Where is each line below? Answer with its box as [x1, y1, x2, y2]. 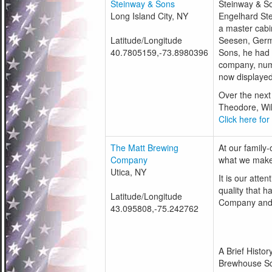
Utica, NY [110, 166, 147, 178]
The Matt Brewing [110, 141, 179, 154]
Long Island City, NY [110, 10, 189, 22]
